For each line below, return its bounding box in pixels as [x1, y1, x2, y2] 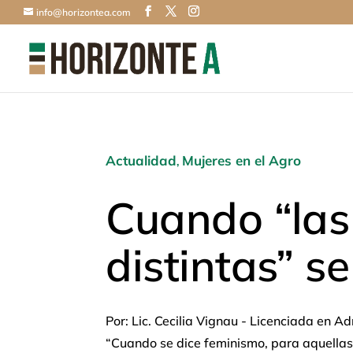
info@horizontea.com [36, 6, 131, 18]
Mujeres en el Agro [182, 152, 302, 169]
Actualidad [106, 152, 177, 169]
